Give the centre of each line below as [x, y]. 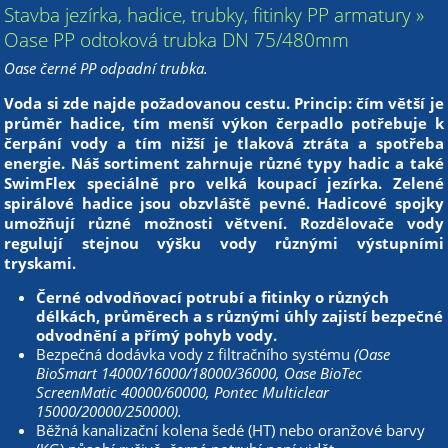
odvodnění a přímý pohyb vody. [157, 334]
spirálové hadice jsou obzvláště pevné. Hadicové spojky [224, 202]
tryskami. [40, 262]
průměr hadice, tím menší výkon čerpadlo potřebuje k [224, 122]
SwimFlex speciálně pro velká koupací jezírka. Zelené [224, 182]
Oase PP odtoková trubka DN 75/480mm [177, 39]
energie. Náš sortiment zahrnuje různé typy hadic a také [224, 162]
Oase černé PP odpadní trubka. [106, 67]
